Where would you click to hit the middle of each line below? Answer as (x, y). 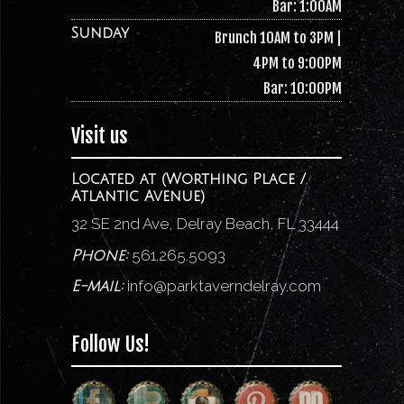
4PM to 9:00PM (297, 63)
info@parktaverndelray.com (224, 286)
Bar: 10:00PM (302, 88)
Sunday (100, 33)
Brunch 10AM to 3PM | (278, 38)
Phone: (99, 256)
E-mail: (97, 286)
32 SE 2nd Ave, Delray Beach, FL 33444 (205, 224)
